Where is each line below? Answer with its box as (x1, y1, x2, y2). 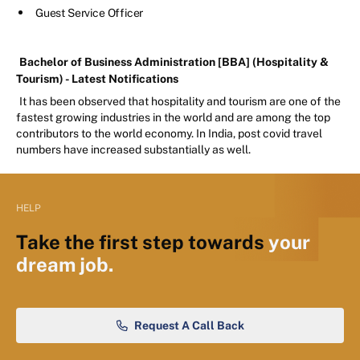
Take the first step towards (16, 231, 268, 254)
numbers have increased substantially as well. (16, 143, 251, 157)
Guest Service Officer (35, 6, 144, 20)
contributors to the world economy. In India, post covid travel (16, 127, 322, 141)
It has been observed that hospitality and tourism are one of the (19, 95, 341, 108)
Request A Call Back (133, 319, 244, 333)
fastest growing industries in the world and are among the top (16, 111, 330, 125)
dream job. (16, 253, 113, 276)
